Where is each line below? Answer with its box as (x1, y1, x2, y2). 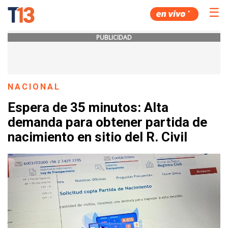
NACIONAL (8, 82, 61, 92)
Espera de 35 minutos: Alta (8, 100, 168, 116)
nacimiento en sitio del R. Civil (8, 129, 187, 145)
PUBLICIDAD (96, 33, 132, 42)
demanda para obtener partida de (8, 115, 207, 130)
